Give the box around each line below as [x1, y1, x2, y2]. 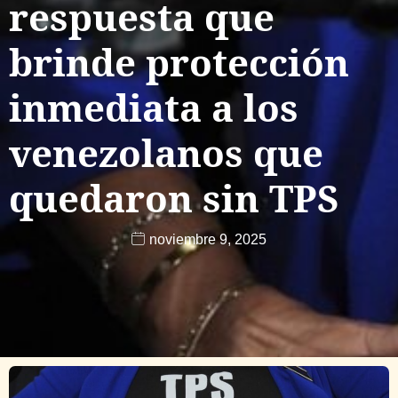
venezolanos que [9, 126, 323, 178]
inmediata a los [9, 81, 298, 132]
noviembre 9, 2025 [149, 231, 267, 247]
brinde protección [9, 36, 349, 87]
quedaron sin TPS [9, 171, 339, 223]
